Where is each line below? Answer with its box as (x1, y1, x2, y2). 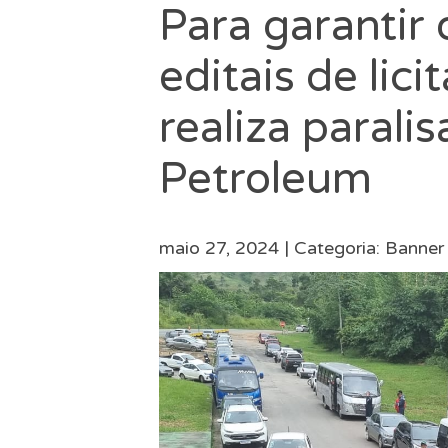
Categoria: (293, 237, 385, 260)
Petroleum (158, 153, 372, 206)
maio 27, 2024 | (158, 237, 294, 260)
